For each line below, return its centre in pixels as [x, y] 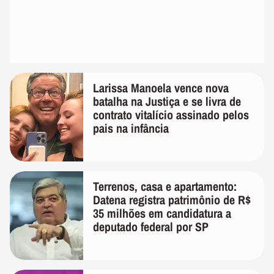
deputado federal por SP [151, 226]
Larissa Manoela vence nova [161, 87]
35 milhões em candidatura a [162, 213]
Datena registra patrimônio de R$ [172, 199]
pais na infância [131, 128]
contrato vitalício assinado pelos [171, 114]
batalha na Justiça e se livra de [167, 101]
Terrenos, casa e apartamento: [165, 186]
